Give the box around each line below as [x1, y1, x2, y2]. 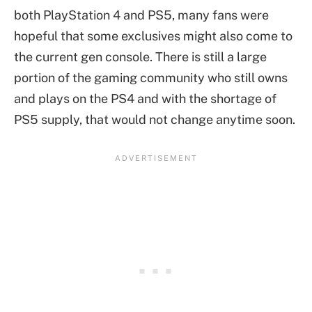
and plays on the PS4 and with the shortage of [14, 91, 276, 107]
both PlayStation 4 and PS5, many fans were [14, 8, 269, 23]
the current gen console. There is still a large [14, 49, 267, 65]
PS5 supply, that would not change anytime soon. [14, 112, 295, 127]
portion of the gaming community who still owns [14, 70, 288, 86]
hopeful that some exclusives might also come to [14, 29, 292, 44]
